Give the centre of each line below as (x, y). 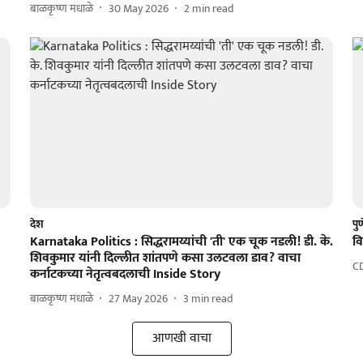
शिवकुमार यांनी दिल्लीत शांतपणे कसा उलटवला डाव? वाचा (165, 258)
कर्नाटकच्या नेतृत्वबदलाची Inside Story (125, 274)
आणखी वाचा (181, 338)
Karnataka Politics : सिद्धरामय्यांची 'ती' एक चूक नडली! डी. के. (181, 241)
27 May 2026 (138, 299)
